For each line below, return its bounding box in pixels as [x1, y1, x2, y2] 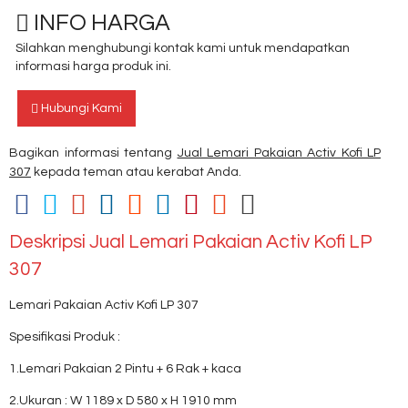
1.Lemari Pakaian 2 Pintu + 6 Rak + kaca [9, 362, 241, 375]
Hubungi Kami [38, 102, 122, 115]
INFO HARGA [29, 11, 170, 35]
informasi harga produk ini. [15, 60, 171, 73]
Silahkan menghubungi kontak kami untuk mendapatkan [15, 42, 350, 55]
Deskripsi [9, 232, 89, 251]
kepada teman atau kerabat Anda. [31, 166, 241, 178]
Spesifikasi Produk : [9, 331, 120, 343]
